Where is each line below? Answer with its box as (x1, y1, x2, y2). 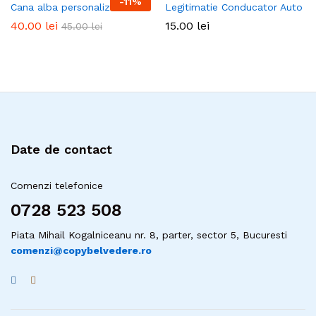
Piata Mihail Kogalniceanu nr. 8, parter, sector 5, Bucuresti (11, 229, 287, 241)
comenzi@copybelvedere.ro (11, 245, 152, 257)
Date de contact (11, 142, 112, 157)
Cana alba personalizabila (11, 1, 133, 13)
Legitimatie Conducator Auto (165, 1, 303, 13)
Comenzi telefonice (11, 180, 103, 192)
